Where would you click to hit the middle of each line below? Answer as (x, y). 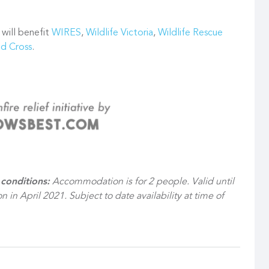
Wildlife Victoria (119, 33)
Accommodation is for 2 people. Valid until (142, 182)
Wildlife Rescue (190, 33)
